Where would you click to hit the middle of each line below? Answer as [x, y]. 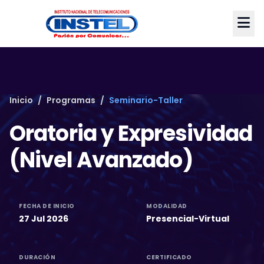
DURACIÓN [37, 257]
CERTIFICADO [169, 257]
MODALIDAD [167, 206]
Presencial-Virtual [188, 219]
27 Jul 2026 [44, 219]
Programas [71, 100]
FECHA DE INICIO [47, 206]
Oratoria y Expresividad [131, 133]
